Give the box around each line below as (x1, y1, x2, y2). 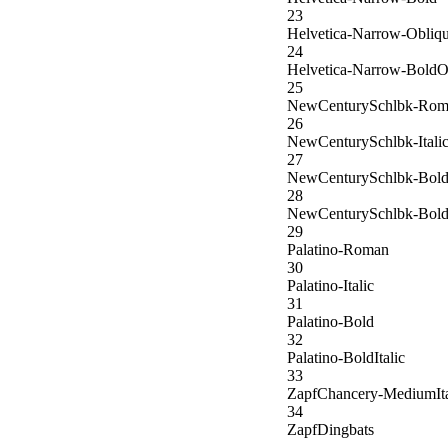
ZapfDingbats (287, 421, 374, 439)
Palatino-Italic (287, 277, 374, 295)
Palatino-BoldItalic (287, 349, 405, 367)
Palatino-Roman (287, 241, 389, 259)
